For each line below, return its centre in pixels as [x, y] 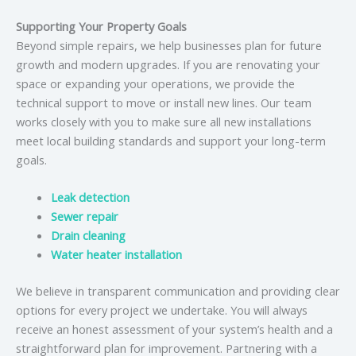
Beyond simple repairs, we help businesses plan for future [169, 45]
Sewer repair [84, 216]
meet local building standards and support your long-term [171, 140]
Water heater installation [116, 254]
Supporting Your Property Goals [101, 26]
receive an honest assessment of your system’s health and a [174, 329]
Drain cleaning [88, 235]
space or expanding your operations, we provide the [155, 83]
